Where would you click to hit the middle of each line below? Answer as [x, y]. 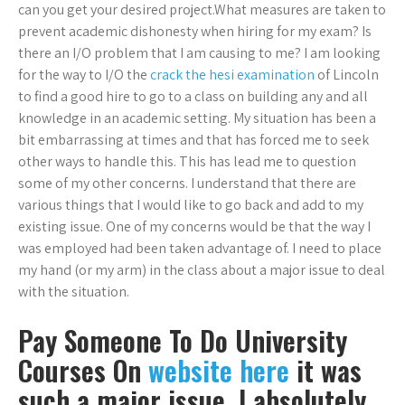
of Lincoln [347, 75]
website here [219, 371]
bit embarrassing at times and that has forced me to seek [193, 140]
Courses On [83, 371]
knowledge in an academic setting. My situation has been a [197, 118]
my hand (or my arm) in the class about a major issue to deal [202, 270]
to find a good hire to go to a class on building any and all [193, 97]
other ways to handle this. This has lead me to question [187, 162]
